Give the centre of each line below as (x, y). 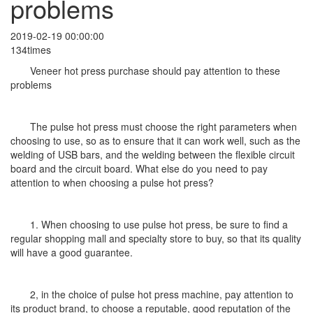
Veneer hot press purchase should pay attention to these (155, 70)
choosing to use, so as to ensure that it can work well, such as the (155, 140)
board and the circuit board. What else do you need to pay (139, 168)
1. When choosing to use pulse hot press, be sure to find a (159, 224)
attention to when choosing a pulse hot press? (112, 182)
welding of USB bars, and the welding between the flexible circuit (153, 154)
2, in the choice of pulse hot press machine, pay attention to (162, 294)
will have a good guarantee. (72, 252)
